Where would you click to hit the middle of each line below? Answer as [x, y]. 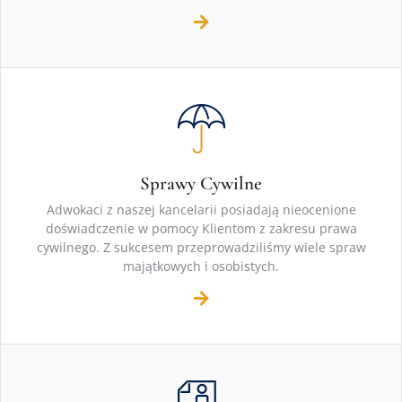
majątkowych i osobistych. [201, 267]
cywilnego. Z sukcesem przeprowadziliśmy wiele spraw [201, 248]
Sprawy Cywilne [201, 184]
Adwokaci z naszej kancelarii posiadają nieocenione [201, 210]
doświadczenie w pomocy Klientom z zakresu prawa [201, 229]
